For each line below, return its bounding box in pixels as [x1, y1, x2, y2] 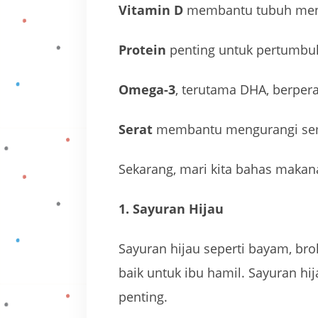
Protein [119, 41, 166, 58]
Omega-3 [119, 81, 175, 98]
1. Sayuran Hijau [119, 200, 224, 217]
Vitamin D [119, 1, 183, 18]
